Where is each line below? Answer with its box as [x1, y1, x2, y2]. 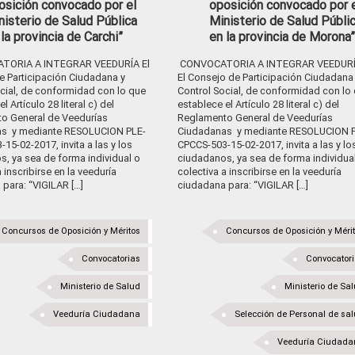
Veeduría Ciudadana [52, 309, 140, 319]
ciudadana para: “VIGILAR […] [177, 179, 308, 191]
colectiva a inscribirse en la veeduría [177, 166, 342, 177]
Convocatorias [81, 254, 140, 264]
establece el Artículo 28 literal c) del [177, 98, 339, 110]
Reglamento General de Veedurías [177, 112, 333, 124]
